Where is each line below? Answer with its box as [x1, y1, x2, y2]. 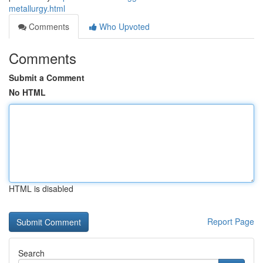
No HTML [9, 86, 46, 98]
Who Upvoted [97, 21, 150, 32]
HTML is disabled [9, 183, 73, 194]
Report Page [207, 215, 254, 227]
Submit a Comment [9, 72, 85, 83]
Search [18, 247, 45, 259]
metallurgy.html [9, 2, 65, 14]
